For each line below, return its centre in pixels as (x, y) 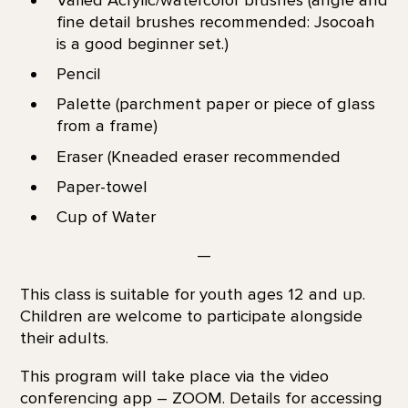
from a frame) (107, 126)
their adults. (64, 337)
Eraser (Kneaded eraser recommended (198, 156)
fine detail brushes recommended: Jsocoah (215, 22)
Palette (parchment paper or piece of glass (215, 104)
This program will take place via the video (174, 377)
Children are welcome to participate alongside (191, 316)
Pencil (78, 74)
